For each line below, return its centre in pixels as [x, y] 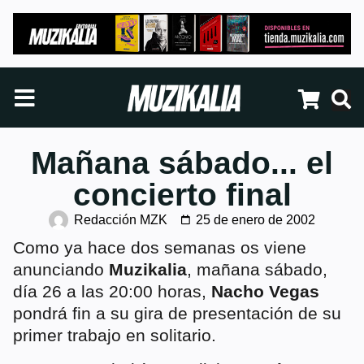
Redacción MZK [121, 220]
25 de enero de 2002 [256, 220]
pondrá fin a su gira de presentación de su [177, 314]
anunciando [61, 270]
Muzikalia [148, 270]
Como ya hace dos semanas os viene [160, 248]
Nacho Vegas [265, 292]
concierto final [182, 195]
